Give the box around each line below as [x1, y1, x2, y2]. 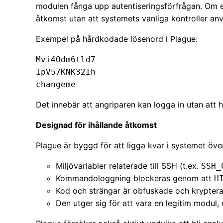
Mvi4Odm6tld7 [36, 55, 96, 65]
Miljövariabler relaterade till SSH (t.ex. [56, 161, 201, 171]
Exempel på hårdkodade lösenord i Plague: [36, 34, 198, 44]
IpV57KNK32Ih [36, 67, 96, 77]
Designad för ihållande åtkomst [36, 120, 157, 130]
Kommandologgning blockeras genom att [56, 173, 214, 184]
